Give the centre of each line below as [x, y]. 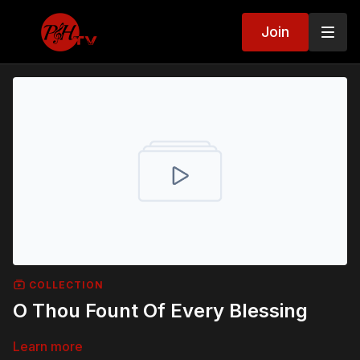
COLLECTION [65, 284]
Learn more [48, 346]
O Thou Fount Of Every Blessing [160, 310]
